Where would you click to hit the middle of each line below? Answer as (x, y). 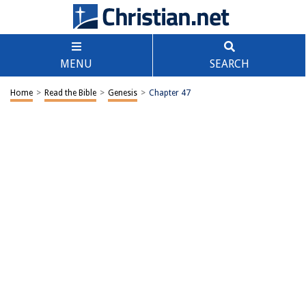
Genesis (123, 93)
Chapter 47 (170, 93)
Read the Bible (70, 93)
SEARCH (229, 64)
